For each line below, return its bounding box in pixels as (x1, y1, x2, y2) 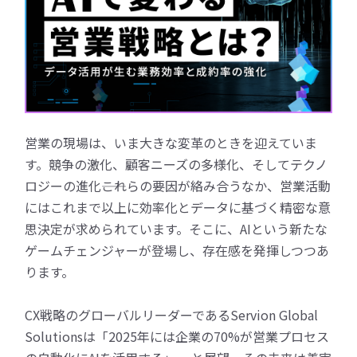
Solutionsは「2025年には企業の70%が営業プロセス (25, 326, 330, 346)
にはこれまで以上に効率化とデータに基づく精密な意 (25, 197, 331, 217)
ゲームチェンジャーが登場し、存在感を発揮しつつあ (25, 240, 330, 260)
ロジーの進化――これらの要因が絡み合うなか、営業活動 (25, 175, 331, 195)
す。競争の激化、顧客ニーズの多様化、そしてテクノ (25, 154, 328, 174)
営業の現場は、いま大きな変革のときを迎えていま (25, 132, 318, 152)
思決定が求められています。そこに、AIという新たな (25, 218, 328, 238)
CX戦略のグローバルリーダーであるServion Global (25, 304, 319, 324)
